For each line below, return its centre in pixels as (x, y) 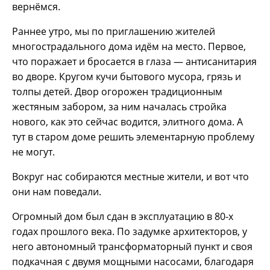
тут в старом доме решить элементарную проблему (133, 137)
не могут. (33, 152)
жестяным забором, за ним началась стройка (119, 106)
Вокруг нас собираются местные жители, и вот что (130, 176)
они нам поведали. (57, 191)
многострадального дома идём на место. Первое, (129, 46)
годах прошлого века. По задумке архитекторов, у (130, 231)
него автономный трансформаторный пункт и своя (132, 246)
